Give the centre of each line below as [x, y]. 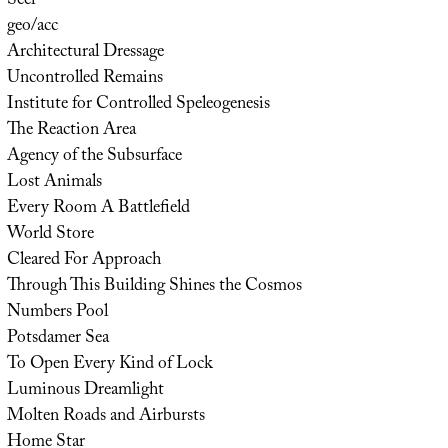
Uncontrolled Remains [84, 78]
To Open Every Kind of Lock [109, 364]
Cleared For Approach [83, 260]
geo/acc [32, 26]
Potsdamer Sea [57, 338]
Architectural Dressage [85, 52]
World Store [50, 234]
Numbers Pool [57, 312]
